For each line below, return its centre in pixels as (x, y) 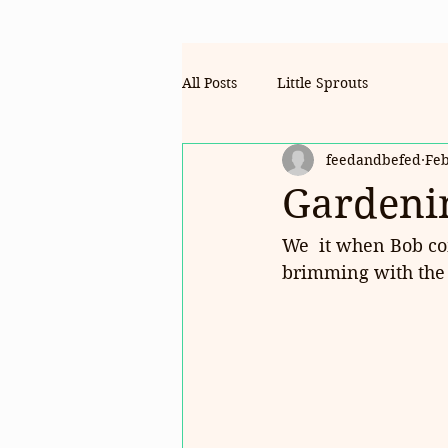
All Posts (209, 82)
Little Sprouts (322, 82)
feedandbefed (373, 159)
